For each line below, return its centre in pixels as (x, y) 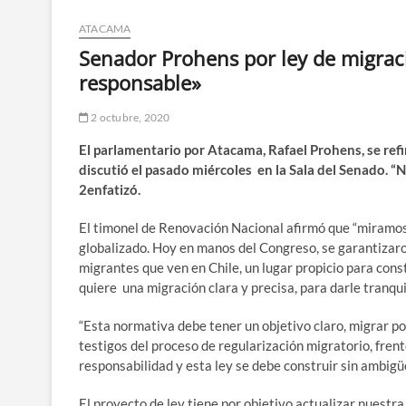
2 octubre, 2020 (130, 118)
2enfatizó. (110, 190)
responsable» (140, 83)
